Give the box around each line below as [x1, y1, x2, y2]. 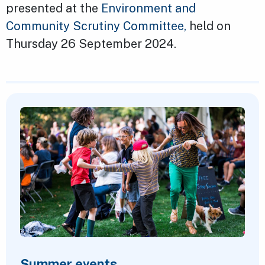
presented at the [6, 1, 101, 16]
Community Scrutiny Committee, [6, 19, 186, 34]
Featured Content [6, 94, 104, 109]
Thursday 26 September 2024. [6, 37, 176, 51]
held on [186, 19, 231, 34]
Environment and [101, 1, 196, 16]
